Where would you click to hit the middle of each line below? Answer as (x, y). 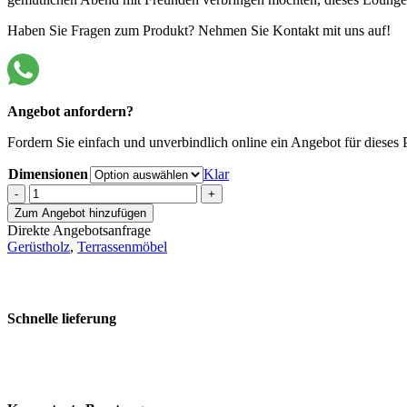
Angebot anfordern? (70, 112)
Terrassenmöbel (122, 247)
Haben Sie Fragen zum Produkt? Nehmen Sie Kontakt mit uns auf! (199, 31)
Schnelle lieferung (62, 319)
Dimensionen (48, 174)
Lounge (50, 224)
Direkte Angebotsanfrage (79, 231)
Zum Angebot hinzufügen (80, 213)
